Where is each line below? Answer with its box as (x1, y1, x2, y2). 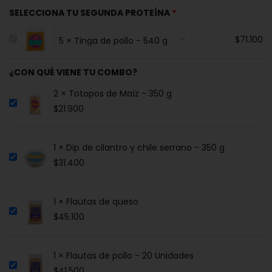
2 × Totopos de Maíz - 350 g (53, 87, 172, 100)
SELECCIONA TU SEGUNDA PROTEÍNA (9, 7, 170, 19)
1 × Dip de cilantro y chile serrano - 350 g (53, 141, 225, 154)
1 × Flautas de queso (53, 195, 138, 208)
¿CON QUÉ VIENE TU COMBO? (9, 66, 137, 79)
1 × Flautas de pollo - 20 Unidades (53, 250, 194, 262)
